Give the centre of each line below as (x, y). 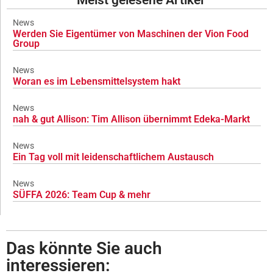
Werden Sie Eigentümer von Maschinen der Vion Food (131, 34)
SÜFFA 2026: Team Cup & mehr (82, 194)
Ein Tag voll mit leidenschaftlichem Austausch (113, 157)
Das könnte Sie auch (84, 248)
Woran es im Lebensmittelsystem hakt (97, 81)
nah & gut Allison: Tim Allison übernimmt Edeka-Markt (131, 119)
